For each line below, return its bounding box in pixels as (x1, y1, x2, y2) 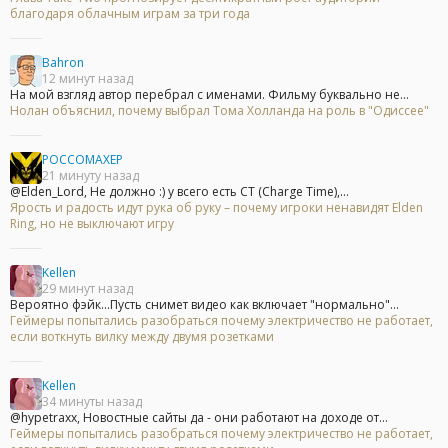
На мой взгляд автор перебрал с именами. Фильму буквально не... (10, 86, 409, 104)
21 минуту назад (42, 167, 139, 185)
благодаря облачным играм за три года (10, 5, 250, 23)
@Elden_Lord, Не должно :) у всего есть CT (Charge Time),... (10, 183, 349, 201)
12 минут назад (42, 70, 133, 88)
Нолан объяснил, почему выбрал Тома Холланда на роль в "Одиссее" (10, 102, 429, 120)
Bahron (42, 54, 84, 72)
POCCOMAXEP (42, 151, 123, 169)
